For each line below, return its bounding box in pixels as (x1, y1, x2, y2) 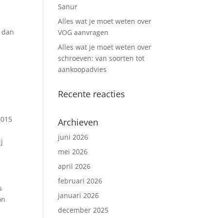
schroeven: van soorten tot (58, 54, 145, 63)
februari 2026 (58, 176, 103, 185)
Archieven (58, 116, 99, 128)
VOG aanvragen (58, 28, 109, 37)
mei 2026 (58, 147, 88, 156)
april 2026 (58, 162, 91, 171)
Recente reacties (58, 88, 126, 100)
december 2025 (58, 205, 109, 215)
